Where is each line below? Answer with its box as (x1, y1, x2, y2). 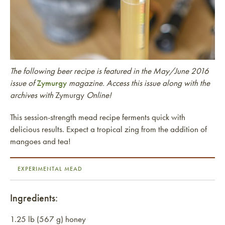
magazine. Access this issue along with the (69, 77, 210, 88)
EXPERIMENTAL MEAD (18, 165, 82, 173)
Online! (86, 89, 111, 100)
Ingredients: (10, 191, 58, 204)
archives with (10, 89, 53, 100)
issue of (10, 77, 37, 88)
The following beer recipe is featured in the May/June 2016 (10, 65, 209, 76)
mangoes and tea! (10, 136, 71, 147)
